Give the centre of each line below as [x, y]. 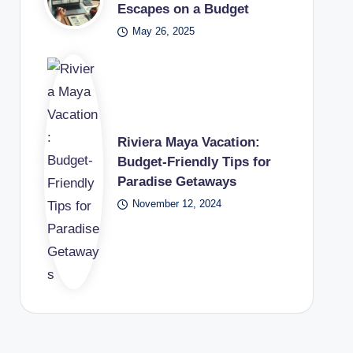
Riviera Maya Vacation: [188, 142]
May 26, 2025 [164, 31]
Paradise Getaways [176, 182]
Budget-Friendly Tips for [194, 162]
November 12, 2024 [177, 204]
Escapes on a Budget [183, 9]
